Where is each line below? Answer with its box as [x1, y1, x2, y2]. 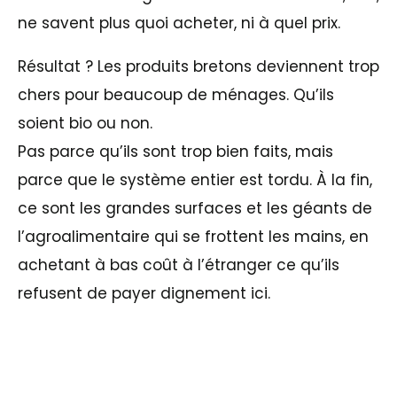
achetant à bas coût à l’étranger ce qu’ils [18, 254, 339, 276]
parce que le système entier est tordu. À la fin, [18, 169, 372, 191]
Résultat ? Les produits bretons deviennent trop [18, 56, 379, 78]
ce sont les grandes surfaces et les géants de [18, 198, 372, 220]
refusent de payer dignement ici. [18, 283, 270, 305]
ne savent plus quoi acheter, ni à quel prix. [18, 12, 340, 35]
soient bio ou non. [18, 113, 152, 135]
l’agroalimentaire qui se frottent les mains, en [18, 226, 369, 248]
